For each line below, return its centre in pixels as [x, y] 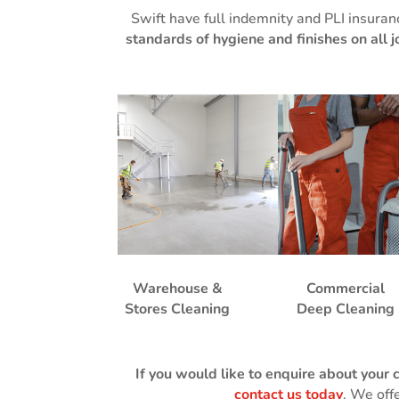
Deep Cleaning [346, 309]
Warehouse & [177, 289]
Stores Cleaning [178, 309]
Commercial [346, 289]
